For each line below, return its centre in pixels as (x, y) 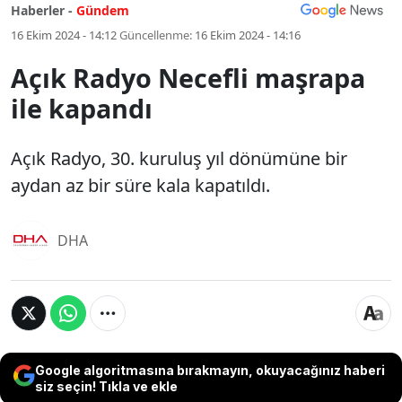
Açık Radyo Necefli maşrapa (188, 78)
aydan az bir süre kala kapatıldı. (140, 185)
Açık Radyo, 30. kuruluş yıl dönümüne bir (179, 158)
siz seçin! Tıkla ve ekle (106, 386)
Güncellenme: (156, 35)
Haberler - (42, 10)
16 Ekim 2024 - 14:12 (64, 35)
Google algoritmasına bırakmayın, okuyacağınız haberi (210, 370)
